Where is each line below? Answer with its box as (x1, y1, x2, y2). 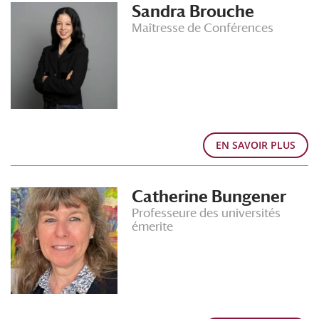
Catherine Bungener (132, 187, 286, 206)
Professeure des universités (132, 206, 281, 220)
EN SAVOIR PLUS (216, 138, 296, 152)
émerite (132, 219, 173, 234)
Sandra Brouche (132, 2, 254, 21)
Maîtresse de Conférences (132, 21, 273, 35)
